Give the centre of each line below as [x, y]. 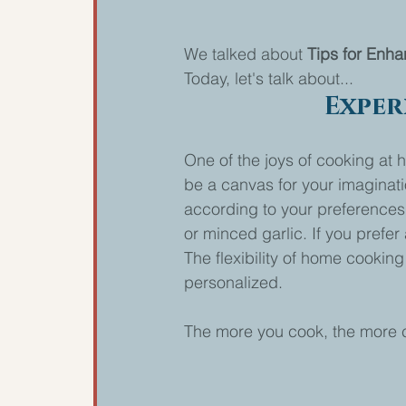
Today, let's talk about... [269, 78]
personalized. [233, 282]
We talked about [246, 53]
